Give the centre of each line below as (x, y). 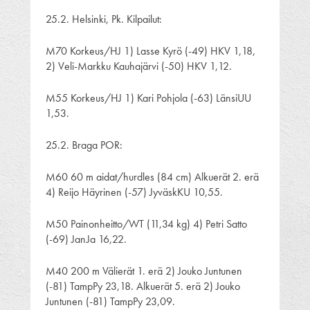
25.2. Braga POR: (84, 145)
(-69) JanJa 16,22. (86, 239)
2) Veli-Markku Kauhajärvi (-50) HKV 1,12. (139, 66)
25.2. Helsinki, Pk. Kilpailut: (104, 19)
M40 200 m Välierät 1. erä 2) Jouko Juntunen (144, 271)
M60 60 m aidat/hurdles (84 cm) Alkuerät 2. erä (152, 176)
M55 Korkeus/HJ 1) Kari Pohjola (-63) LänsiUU (148, 98)
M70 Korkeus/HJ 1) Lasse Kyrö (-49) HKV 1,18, (151, 51)
